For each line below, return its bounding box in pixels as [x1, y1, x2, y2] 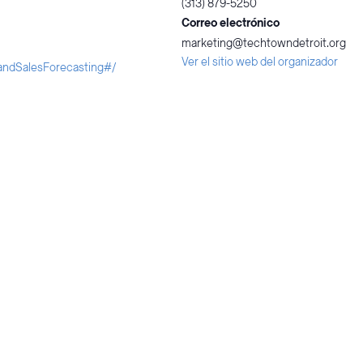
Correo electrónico [181, 15, 280, 32]
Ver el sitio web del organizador [181, 54, 338, 70]
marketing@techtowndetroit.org [181, 36, 346, 52]
